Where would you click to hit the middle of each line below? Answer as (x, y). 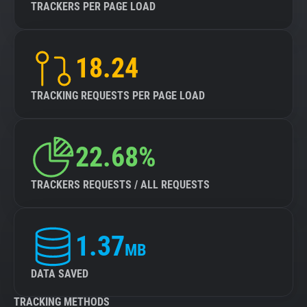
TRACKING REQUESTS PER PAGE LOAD (118, 96)
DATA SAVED (60, 274)
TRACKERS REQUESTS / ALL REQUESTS (120, 185)
